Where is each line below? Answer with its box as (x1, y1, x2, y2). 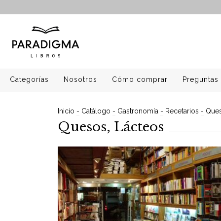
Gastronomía (117, 107, 158, 115)
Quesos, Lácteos (58, 119, 164, 135)
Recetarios (165, 107, 199, 115)
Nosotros (64, 75, 97, 83)
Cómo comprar (112, 75, 168, 83)
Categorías (10, 75, 49, 83)
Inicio (58, 107, 74, 115)
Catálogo (81, 107, 110, 115)
